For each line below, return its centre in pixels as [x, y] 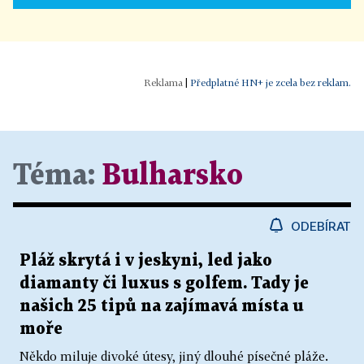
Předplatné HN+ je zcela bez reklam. [271, 82]
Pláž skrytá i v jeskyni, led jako [146, 260]
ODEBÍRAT [321, 225]
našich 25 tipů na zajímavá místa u [162, 306]
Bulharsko [173, 175]
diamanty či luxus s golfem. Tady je [164, 283]
